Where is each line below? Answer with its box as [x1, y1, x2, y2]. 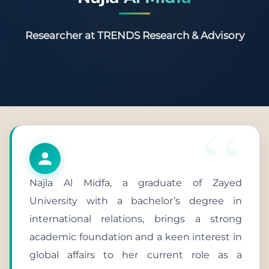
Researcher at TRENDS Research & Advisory [25, 29, 244, 42]
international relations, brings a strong [29, 213, 243, 225]
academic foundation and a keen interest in [29, 231, 243, 243]
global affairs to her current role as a [29, 249, 243, 261]
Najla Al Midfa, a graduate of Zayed [29, 177, 243, 189]
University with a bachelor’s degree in [29, 195, 243, 207]
